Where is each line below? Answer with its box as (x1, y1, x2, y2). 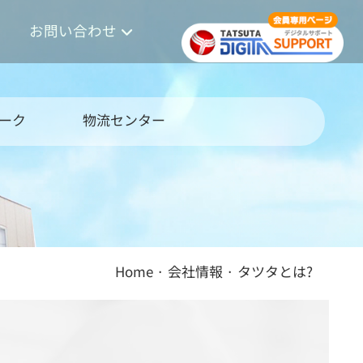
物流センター (83, 109, 165, 130)
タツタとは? (237, 261, 313, 282)
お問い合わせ (29, 20, 117, 41)
